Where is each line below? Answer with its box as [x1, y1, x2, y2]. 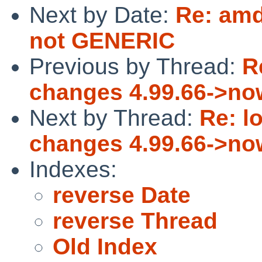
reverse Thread [53, 208, 218, 233]
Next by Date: [29, 2, 175, 27]
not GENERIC [29, 27, 175, 53]
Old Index [53, 233, 157, 259]
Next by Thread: [29, 105, 199, 130]
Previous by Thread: [29, 53, 242, 79]
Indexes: [29, 156, 117, 182]
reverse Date [53, 182, 191, 208]
